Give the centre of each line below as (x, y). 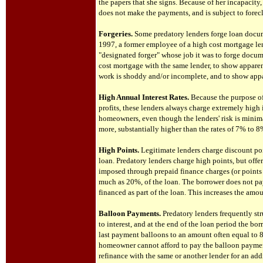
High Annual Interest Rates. (144, 97)
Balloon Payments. (130, 213)
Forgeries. (116, 34)
